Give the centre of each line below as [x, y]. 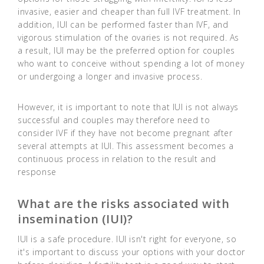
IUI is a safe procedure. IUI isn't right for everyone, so [127, 239]
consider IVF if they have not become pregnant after [125, 133]
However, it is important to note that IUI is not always [128, 107]
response [37, 172]
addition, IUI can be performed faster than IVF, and [123, 25]
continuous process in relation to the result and [117, 159]
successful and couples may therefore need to [114, 120]
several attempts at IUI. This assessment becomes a [126, 146]
